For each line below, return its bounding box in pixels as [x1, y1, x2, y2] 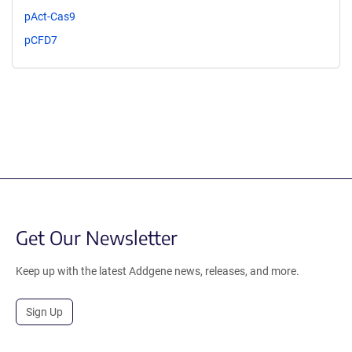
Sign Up [26, 305, 63, 318]
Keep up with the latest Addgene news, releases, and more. [16, 264, 299, 277]
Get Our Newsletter [16, 225, 178, 249]
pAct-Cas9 [24, 9, 75, 23]
